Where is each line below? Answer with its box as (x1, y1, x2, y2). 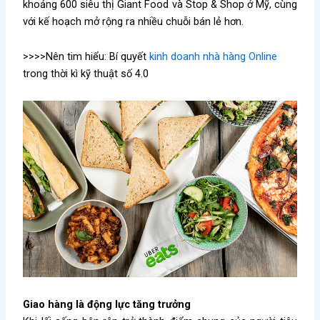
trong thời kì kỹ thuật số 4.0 (23, 67, 149, 81)
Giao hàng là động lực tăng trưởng (23, 297, 191, 311)
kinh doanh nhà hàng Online (149, 50, 278, 64)
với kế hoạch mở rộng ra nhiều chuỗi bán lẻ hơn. (23, 14, 244, 28)
